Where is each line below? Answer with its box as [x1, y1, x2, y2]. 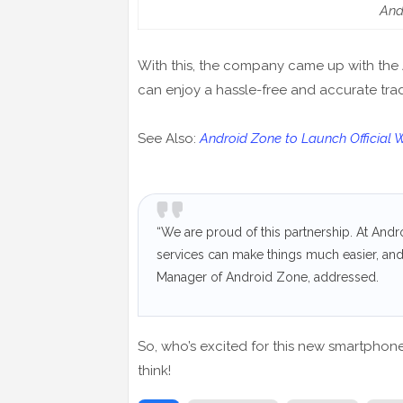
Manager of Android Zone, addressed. [157, 270, 379, 285]
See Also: [138, 130, 200, 148]
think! [138, 363, 171, 380]
